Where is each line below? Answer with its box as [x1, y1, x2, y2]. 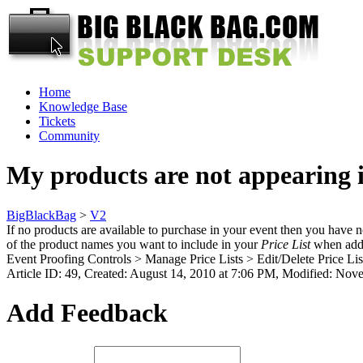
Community [39, 129, 100, 143]
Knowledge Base [39, 100, 127, 113]
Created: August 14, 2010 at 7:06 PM [84, 266, 275, 280]
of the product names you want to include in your [6, 237, 261, 251]
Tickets [39, 114, 75, 128]
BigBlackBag [6, 207, 76, 222]
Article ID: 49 [6, 266, 78, 280]
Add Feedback [6, 298, 168, 328]
